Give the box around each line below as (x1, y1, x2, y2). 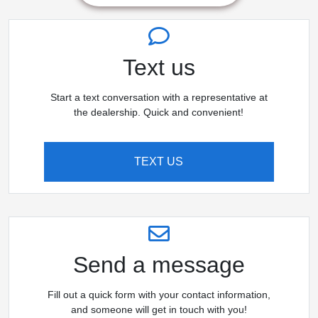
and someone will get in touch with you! (70, 304, 247, 316)
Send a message (73, 252, 245, 278)
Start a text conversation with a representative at (50, 92, 268, 104)
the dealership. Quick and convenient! (74, 106, 244, 119)
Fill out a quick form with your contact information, (47, 289, 270, 301)
